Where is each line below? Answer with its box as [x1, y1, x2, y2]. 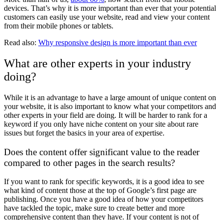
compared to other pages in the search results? [4, 157, 175, 168]
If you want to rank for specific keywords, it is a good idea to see [4, 177, 204, 186]
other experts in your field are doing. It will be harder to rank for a [4, 110, 207, 119]
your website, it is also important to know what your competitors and [4, 102, 216, 110]
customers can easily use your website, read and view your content [4, 13, 210, 22]
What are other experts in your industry [4, 57, 191, 70]
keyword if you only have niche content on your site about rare [4, 119, 198, 128]
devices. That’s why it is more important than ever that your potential [4, 4, 216, 13]
